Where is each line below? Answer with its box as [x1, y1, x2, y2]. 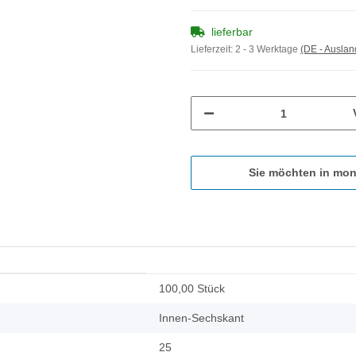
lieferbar [211, 25, 253, 39]
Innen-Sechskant [159, 311, 244, 325]
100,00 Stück [159, 282, 225, 296]
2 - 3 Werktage [235, 44, 300, 56]
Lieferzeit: [191, 44, 235, 56]
